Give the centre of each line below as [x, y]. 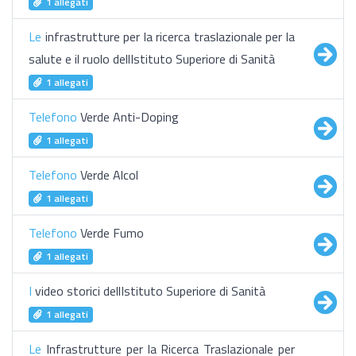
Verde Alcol [108, 175]
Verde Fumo [110, 233]
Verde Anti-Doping [128, 117]
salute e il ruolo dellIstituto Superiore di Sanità [152, 59]
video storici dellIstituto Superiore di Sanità [149, 291]
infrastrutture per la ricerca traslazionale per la [168, 37]
